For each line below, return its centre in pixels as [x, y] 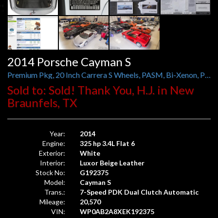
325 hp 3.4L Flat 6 [108, 143]
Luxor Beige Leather [112, 163]
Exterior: [52, 153]
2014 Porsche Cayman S [69, 61]
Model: [55, 182]
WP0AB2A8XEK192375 [117, 211]
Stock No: [51, 172]
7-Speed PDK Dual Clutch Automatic [139, 192]
